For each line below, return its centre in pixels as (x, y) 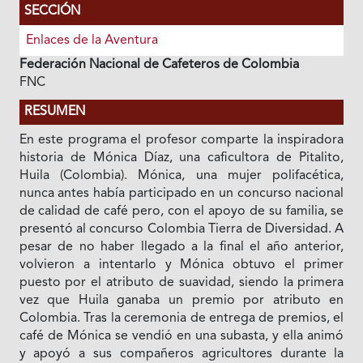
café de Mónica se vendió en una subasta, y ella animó (181, 336)
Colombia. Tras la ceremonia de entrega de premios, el (181, 318)
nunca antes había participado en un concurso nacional (181, 193)
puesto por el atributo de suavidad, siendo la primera (181, 282)
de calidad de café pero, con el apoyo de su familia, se (181, 211)
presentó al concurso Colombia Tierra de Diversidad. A (181, 229)
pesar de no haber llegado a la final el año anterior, (181, 247)
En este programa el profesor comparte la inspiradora (181, 140)
